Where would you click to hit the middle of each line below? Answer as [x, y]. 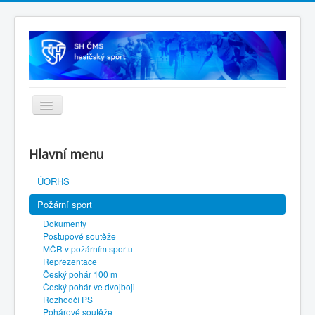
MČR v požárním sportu [88, 249]
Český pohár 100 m [80, 274]
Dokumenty [65, 224]
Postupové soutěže [79, 236]
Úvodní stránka [72, 140]
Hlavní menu [66, 154]
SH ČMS [57, 164]
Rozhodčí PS [68, 300]
